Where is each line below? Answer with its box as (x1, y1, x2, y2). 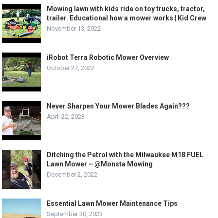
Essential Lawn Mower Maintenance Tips (47, 200, 178, 208)
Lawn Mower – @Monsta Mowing (47, 160, 153, 168)
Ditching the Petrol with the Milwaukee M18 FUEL (47, 151, 204, 159)
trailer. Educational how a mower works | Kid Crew (47, 14, 207, 22)
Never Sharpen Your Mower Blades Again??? (47, 102, 190, 110)
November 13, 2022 (47, 25, 101, 33)
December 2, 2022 (47, 171, 98, 179)
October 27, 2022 (47, 64, 95, 72)
